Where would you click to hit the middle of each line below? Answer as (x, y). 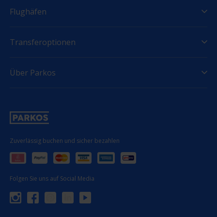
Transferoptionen (43, 42)
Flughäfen (28, 11)
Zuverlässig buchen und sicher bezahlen (65, 140)
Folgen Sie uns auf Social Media (52, 178)
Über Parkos (33, 72)
